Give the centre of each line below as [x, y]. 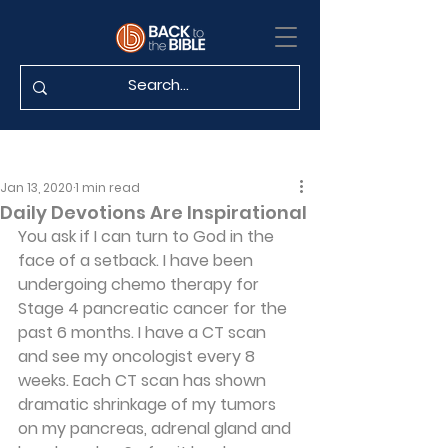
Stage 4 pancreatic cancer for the [154, 308]
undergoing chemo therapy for [140, 284]
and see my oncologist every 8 [138, 356]
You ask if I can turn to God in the [148, 236]
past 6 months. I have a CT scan [144, 332]
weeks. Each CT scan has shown [144, 380]
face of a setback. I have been [137, 260]
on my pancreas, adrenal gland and [156, 428]
